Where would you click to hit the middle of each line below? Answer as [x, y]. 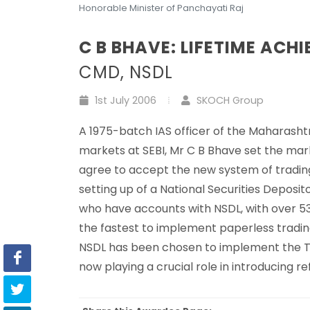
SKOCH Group [229, 100]
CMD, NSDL [126, 72]
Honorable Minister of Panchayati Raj [161, 8]
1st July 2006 [124, 100]
